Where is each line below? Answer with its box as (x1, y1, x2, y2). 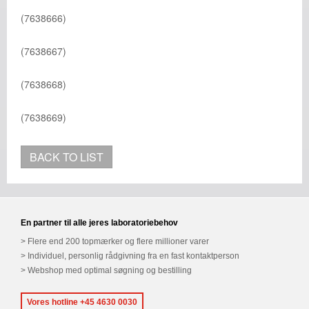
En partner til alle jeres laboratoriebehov (21, 218, 178, 228)
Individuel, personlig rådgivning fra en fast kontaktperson (28, 251, 239, 261)
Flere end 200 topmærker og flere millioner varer (28, 237, 209, 246)
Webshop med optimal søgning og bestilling (28, 266, 192, 275)
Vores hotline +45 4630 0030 (27, 297, 137, 307)
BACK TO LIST (30, 149, 103, 165)
